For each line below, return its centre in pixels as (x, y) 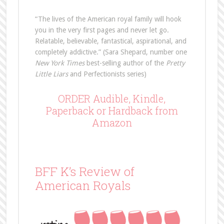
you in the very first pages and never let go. (102, 30)
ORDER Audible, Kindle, (112, 98)
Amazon (112, 122)
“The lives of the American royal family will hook (108, 19)
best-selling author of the (125, 63)
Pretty (175, 63)
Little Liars (51, 74)
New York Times (59, 63)
